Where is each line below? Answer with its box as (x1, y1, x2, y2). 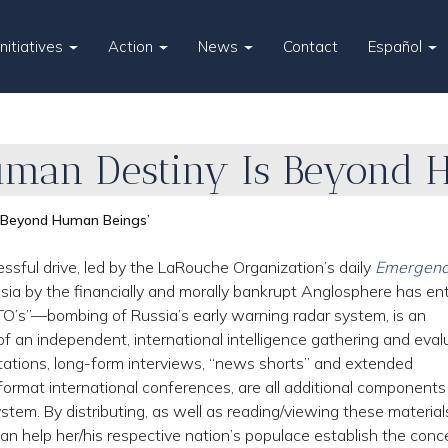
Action (108, 37, 158, 56)
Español (368, 37, 427, 56)
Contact (283, 37, 339, 56)
